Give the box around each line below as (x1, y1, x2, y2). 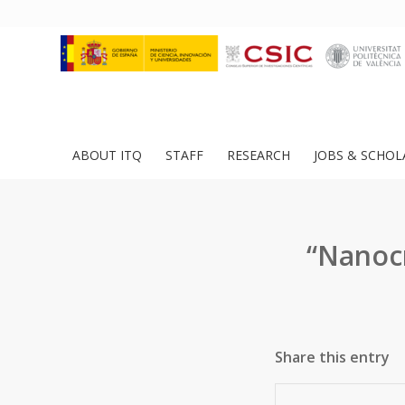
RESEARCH (227, 146, 290, 164)
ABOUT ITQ (72, 146, 142, 164)
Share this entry (275, 347, 390, 367)
